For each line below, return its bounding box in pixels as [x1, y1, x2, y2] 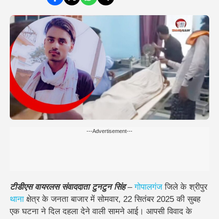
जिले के [162, 182, 189, 192]
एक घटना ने [10, 206, 48, 216]
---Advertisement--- [87, 128, 132, 134]
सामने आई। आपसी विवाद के [106, 206, 192, 216]
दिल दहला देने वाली [48, 206, 106, 216]
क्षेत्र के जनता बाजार [24, 194, 88, 204]
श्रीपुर [189, 182, 207, 192]
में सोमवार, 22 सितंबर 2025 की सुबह [88, 194, 200, 204]
